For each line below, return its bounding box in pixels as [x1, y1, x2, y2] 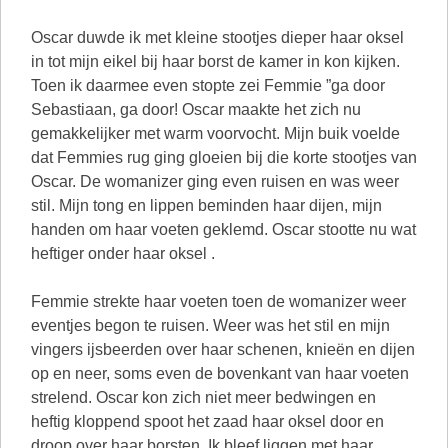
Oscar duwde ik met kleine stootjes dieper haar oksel [31, 29, 404, 46]
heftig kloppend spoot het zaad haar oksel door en [31, 413, 384, 430]
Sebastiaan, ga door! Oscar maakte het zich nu [31, 101, 361, 118]
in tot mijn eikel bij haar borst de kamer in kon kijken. [31, 53, 400, 70]
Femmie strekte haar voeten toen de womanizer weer [31, 293, 406, 310]
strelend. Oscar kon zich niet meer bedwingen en [31, 389, 376, 406]
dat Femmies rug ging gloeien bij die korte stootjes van [31, 149, 417, 166]
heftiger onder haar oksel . [31, 245, 215, 262]
